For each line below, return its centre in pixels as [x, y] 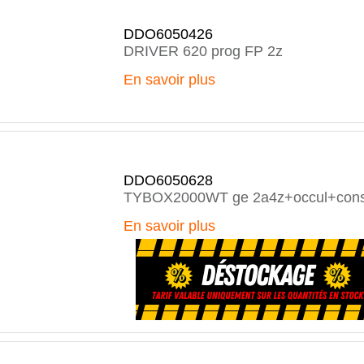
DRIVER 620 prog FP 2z [203, 51]
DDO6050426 [168, 34]
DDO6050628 [168, 180]
